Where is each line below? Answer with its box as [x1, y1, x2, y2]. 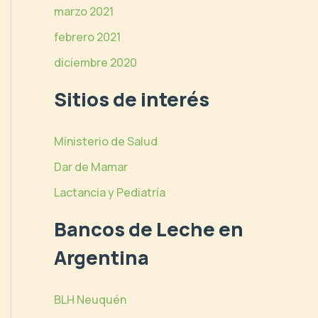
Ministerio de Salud [54, 133, 158, 150]
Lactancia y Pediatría [54, 185, 165, 201]
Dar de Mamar [54, 159, 128, 175]
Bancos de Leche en [54, 216, 243, 243]
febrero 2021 [54, 28, 121, 45]
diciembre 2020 [54, 54, 137, 70]
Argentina [54, 244, 149, 271]
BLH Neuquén [54, 292, 126, 308]
